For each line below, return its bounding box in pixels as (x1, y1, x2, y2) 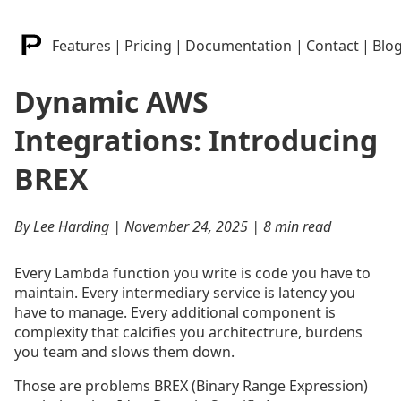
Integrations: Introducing (14, 120, 378, 159)
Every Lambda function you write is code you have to (14, 263, 371, 284)
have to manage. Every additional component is (14, 303, 336, 323)
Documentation (185, 36, 293, 56)
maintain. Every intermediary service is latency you (14, 283, 355, 303)
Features (51, 36, 111, 56)
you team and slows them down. (14, 342, 235, 363)
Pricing (124, 36, 172, 56)
